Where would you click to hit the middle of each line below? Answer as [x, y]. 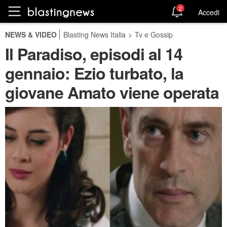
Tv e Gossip [154, 34]
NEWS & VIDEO [31, 34]
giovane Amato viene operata [112, 92]
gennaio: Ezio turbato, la [94, 73]
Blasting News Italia [94, 34]
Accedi [209, 12]
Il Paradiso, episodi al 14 [94, 54]
